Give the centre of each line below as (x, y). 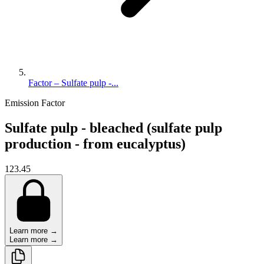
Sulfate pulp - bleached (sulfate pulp (113, 128)
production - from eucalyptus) (95, 143)
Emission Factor (35, 103)
